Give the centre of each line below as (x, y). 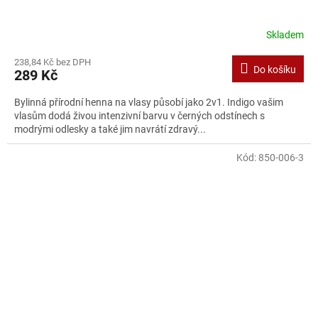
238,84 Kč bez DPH (53, 62)
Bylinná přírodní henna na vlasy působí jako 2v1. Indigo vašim (149, 103)
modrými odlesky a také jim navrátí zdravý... (110, 130)
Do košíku (275, 70)
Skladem (285, 34)
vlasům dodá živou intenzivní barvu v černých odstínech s (139, 116)
